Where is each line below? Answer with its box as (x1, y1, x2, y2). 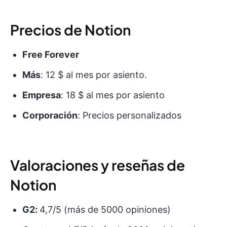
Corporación (22, 109, 78, 121)
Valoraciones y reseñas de (10, 156, 185, 174)
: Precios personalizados (78, 109, 181, 121)
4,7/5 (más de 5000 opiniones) (40, 204, 171, 215)
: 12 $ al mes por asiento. (41, 69, 147, 80)
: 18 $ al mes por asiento (61, 89, 165, 100)
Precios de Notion (10, 20, 131, 39)
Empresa (22, 89, 61, 100)
